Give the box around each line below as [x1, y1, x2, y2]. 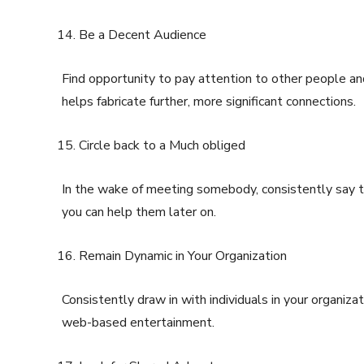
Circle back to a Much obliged [79, 136, 245, 155]
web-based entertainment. [62, 314, 214, 332]
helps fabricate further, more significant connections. [62, 93, 356, 111]
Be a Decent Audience [79, 26, 206, 45]
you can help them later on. [62, 203, 216, 222]
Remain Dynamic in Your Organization [79, 247, 287, 266]
